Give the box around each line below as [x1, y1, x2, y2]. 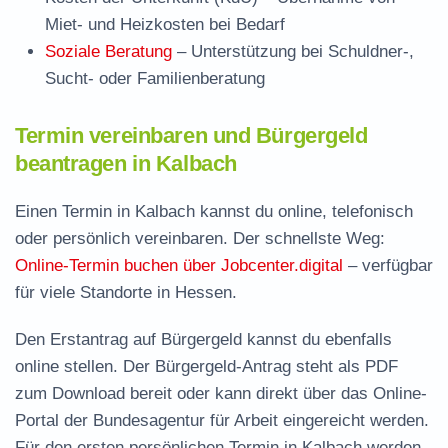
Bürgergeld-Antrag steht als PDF [155, 357, 398, 376]
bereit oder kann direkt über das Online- [125, 384, 427, 403]
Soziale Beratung [45, 42, 172, 61]
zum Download [15, 384, 125, 403]
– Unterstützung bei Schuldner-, [172, 42, 414, 61]
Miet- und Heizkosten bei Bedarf [45, 15, 285, 34]
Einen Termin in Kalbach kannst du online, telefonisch [15, 202, 413, 221]
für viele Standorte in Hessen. [15, 283, 237, 302]
